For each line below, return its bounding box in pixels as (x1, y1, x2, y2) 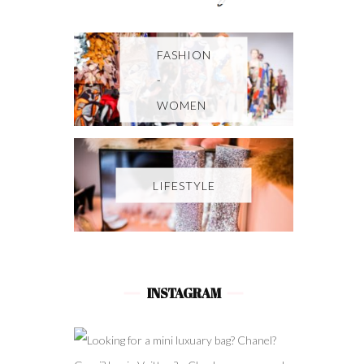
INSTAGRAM (146, 284, 221, 303)
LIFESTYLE (152, 178, 215, 193)
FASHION (156, 47, 211, 62)
